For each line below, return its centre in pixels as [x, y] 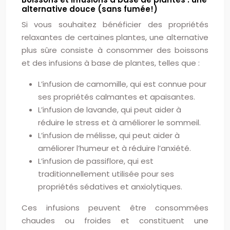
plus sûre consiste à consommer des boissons [115, 50]
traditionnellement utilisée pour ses [106, 174]
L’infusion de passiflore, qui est [96, 161]
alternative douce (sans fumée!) [90, 9]
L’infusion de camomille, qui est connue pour [122, 84]
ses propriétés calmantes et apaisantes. [117, 97]
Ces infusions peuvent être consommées [115, 208]
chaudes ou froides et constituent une [115, 221]
